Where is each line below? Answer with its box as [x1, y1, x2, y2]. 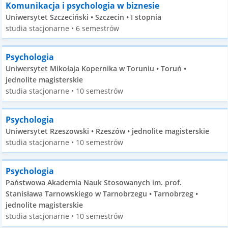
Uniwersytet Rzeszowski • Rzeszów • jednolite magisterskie [6, 126, 210, 136]
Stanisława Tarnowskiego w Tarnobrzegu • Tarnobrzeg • [6, 189, 198, 198]
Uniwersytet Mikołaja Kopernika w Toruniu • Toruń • [6, 64, 187, 73]
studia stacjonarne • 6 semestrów [6, 23, 120, 33]
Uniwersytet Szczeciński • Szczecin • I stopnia [6, 12, 162, 22]
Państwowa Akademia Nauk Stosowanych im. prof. [6, 178, 182, 187]
